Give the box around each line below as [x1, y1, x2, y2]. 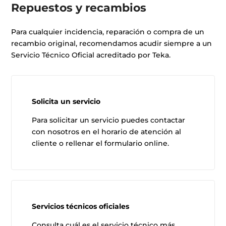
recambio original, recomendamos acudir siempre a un [11, 39, 212, 48]
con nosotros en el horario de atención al [32, 127, 182, 137]
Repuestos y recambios [11, 1, 147, 15]
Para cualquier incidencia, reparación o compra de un [11, 27, 205, 37]
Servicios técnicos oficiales [32, 202, 130, 211]
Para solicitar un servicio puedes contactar [32, 116, 186, 125]
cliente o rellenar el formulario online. [32, 139, 169, 148]
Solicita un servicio [32, 97, 101, 106]
